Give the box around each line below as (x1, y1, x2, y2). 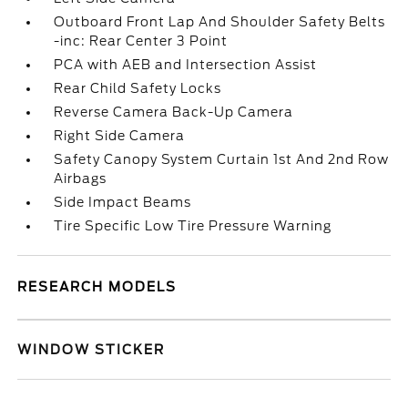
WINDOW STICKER (17, 342, 166, 357)
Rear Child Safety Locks (54, 81, 222, 96)
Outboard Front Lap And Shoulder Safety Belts (54, 15, 386, 29)
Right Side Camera (54, 128, 186, 143)
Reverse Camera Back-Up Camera (54, 105, 294, 119)
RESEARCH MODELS (17, 280, 178, 294)
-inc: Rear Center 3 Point (54, 34, 229, 48)
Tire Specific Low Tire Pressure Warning (54, 219, 332, 233)
